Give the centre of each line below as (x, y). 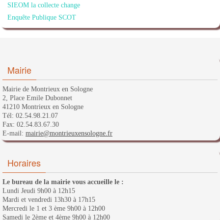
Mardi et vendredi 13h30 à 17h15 (49, 199)
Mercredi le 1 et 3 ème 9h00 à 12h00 (54, 208)
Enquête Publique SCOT (42, 17)
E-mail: (14, 133)
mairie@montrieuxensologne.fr (69, 133)
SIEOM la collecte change (44, 5)
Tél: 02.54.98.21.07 (30, 115)
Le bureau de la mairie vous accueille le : (63, 182)
